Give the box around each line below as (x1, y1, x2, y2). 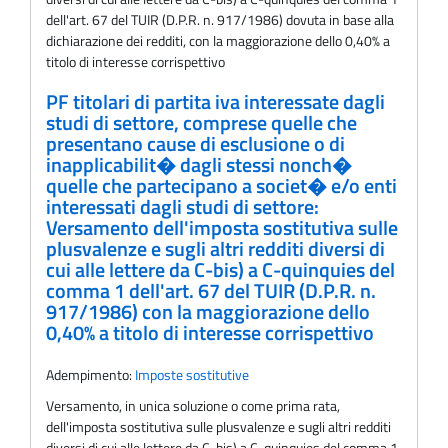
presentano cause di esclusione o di (46, 128, 345, 159)
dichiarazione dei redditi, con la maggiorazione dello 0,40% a (46, 30, 390, 52)
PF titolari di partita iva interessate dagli (46, 86, 385, 117)
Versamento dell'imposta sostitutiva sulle (46, 212, 398, 243)
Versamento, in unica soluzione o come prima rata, (46, 394, 340, 416)
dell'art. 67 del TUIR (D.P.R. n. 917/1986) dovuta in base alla (46, 9, 394, 31)
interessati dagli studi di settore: (46, 191, 319, 222)
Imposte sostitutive (135, 363, 249, 385)
